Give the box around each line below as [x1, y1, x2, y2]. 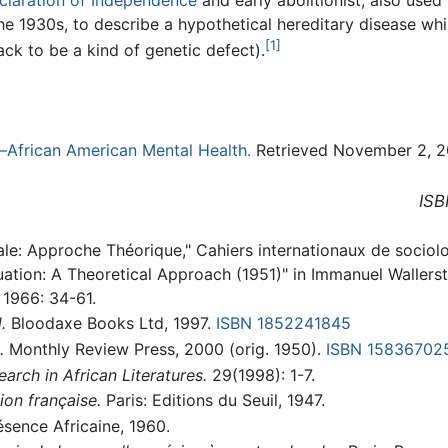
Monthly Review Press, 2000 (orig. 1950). [3, 339, 326, 360]
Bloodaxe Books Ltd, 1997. [5, 313, 216, 334]
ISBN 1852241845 [215, 313, 351, 334]
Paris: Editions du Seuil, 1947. [100, 390, 325, 411]
